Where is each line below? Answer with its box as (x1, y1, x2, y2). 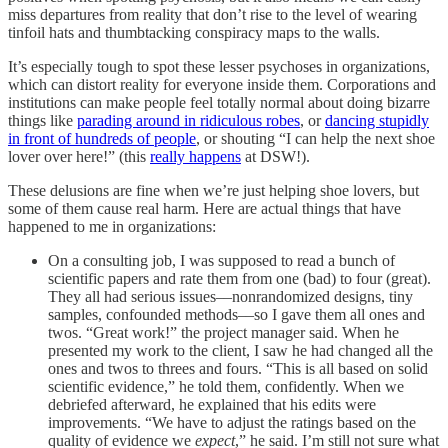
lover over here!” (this (8, 147, 150, 165)
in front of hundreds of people (8, 129, 196, 147)
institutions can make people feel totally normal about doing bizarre (8, 93, 430, 111)
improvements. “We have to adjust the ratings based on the (48, 413, 416, 431)
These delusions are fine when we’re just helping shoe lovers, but (8, 181, 419, 199)
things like (8, 111, 77, 129)
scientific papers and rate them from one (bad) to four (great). (48, 269, 431, 287)
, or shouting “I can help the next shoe (196, 129, 435, 147)
